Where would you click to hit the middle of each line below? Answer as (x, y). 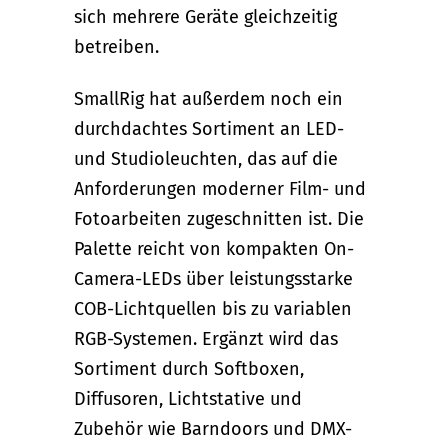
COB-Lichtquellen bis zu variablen (213, 308)
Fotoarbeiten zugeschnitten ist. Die (219, 218)
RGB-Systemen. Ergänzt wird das (206, 338)
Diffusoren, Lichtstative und (188, 398)
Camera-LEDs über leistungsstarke (213, 278)
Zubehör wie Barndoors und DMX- (213, 428)
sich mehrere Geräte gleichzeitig (205, 16)
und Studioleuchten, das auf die (206, 158)
